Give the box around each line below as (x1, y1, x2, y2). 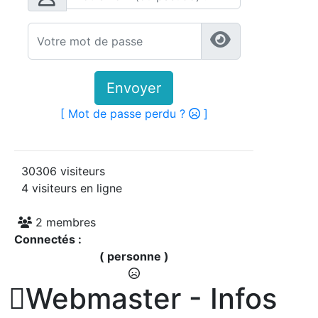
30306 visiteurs (14, 164, 105, 179)
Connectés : (14, 232, 82, 247)
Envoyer (106, 79, 161, 97)
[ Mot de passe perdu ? (60, 106, 189, 121)
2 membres (32, 215, 96, 230)
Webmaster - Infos (26, 281, 277, 317)
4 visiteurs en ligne (14, 181, 122, 196)
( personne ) (99, 249, 169, 264)
